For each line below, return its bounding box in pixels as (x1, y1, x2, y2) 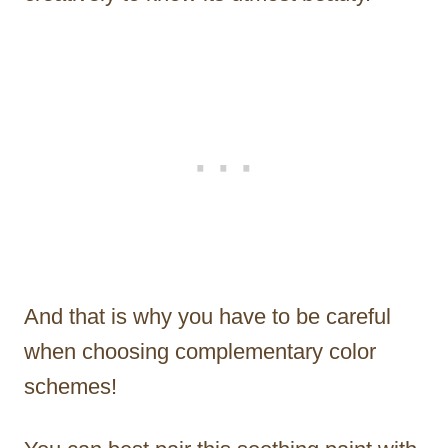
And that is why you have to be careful (24, 304, 391, 330)
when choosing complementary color (24, 339, 376, 365)
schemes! (24, 374, 117, 400)
